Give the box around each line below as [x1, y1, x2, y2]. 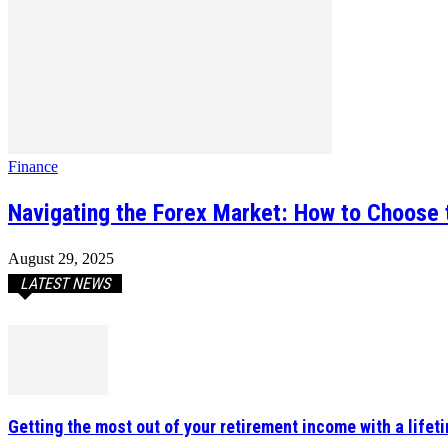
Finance [8, 158, 58, 176]
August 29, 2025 [8, 250, 114, 268]
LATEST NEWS [20, 274, 110, 294]
